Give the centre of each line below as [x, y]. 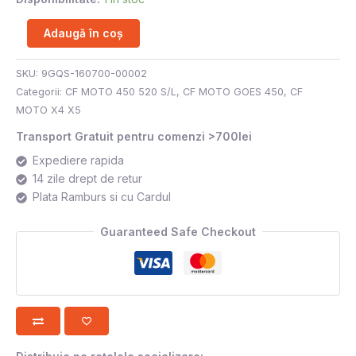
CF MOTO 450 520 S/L [121, 91]
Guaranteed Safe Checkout [178, 231]
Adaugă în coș [83, 33]
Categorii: [41, 91]
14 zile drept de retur [87, 178]
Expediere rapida [78, 160]
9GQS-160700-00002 [94, 73]
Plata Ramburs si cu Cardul [102, 196]
